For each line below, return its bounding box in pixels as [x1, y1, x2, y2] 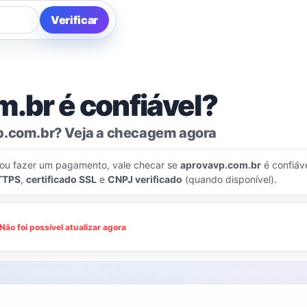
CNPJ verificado [108, 173, 182, 185]
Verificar [50, 13, 99, 27]
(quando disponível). [182, 173, 277, 185]
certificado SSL [26, 173, 97, 185]
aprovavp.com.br [180, 159, 261, 171]
